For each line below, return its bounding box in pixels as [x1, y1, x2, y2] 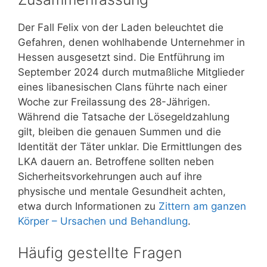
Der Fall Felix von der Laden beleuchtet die [18, 21, 223, 33]
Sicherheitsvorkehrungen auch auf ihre [18, 170, 202, 182]
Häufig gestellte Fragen [18, 244, 182, 262]
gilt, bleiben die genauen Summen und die [18, 125, 221, 138]
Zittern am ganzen [159, 200, 246, 212]
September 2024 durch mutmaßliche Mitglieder [18, 66, 244, 78]
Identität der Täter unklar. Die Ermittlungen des [18, 140, 242, 153]
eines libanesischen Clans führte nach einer [18, 80, 227, 93]
